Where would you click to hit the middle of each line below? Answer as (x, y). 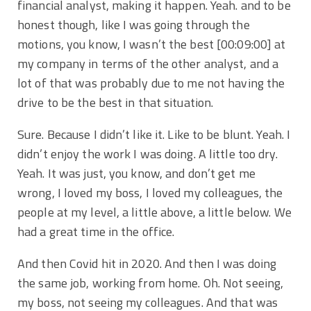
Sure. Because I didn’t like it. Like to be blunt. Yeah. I (154, 134)
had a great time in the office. (96, 231)
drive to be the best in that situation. (116, 102)
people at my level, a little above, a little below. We (154, 212)
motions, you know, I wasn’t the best (117, 44)
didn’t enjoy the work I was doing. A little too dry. (148, 153)
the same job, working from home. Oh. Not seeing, (151, 283)
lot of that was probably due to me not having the (151, 83)
